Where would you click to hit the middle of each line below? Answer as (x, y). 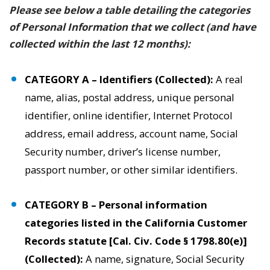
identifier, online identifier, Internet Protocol (129, 115)
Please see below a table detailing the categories (130, 10)
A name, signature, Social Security (165, 259)
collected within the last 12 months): (100, 44)
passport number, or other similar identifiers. (131, 170)
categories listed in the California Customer (136, 223)
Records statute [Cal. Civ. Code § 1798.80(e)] (136, 241)
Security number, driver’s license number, (123, 152)
